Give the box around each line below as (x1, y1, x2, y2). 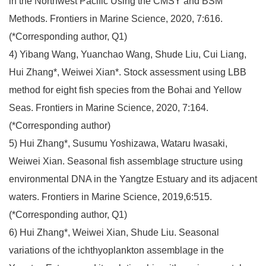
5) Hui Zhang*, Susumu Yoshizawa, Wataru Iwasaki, (9, 138, 227, 148)
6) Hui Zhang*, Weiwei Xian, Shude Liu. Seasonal (9, 227, 219, 237)
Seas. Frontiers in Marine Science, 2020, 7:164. (9, 102, 208, 113)
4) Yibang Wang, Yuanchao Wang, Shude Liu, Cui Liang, (9, 49, 246, 59)
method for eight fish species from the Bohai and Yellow (9, 84, 242, 95)
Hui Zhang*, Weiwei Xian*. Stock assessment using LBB (9, 66, 246, 77)
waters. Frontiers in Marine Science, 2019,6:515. (9, 191, 212, 202)
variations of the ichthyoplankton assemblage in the (9, 245, 224, 255)
